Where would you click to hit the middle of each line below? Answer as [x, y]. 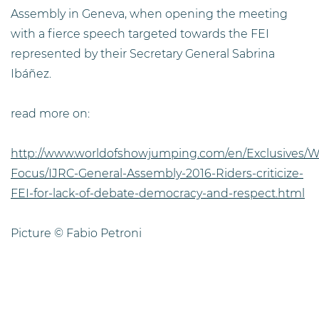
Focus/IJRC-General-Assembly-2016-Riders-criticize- [157, 174]
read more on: [50, 114]
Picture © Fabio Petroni [76, 234]
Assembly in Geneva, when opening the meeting [149, 14]
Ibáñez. [31, 74]
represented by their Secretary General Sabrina [143, 54]
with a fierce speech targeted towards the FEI [140, 34]
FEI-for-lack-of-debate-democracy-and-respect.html [158, 194]
